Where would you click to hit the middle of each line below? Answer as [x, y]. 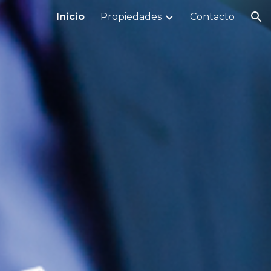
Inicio [70, 17]
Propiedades [131, 17]
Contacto [212, 17]
